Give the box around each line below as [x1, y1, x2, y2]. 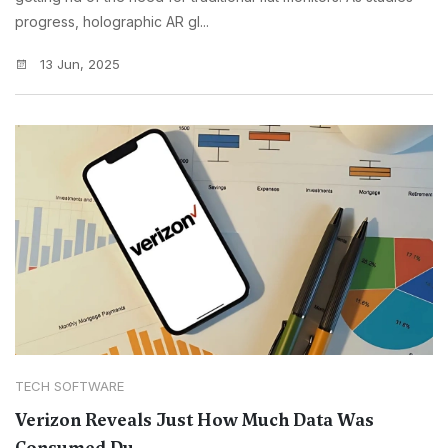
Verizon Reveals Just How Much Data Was [15, 408, 374, 433]
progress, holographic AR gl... [15, 13, 209, 31]
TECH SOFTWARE [15, 378, 124, 395]
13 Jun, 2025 [36, 56, 120, 73]
